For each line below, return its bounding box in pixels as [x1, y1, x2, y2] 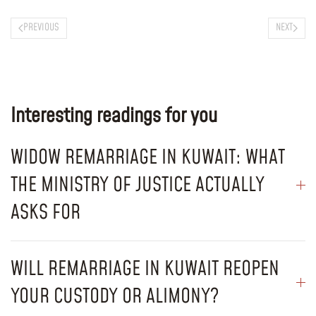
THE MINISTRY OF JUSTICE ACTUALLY [11, 171, 265, 199]
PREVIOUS [23, 20, 59, 35]
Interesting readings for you [11, 102, 217, 130]
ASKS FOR [11, 198, 80, 226]
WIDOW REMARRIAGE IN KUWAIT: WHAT [11, 143, 285, 171]
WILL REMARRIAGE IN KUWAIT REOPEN [11, 255, 279, 283]
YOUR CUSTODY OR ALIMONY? [11, 282, 219, 310]
